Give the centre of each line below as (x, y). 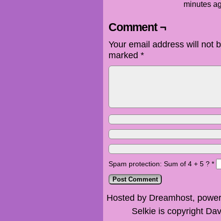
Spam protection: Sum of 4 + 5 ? (159, 164)
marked (125, 55)
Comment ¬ (137, 27)
